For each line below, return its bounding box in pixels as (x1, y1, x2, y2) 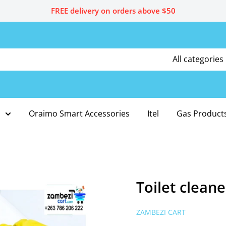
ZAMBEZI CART (136, 207, 186, 217)
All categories (173, 53, 223, 65)
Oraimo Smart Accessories (29, 107, 130, 119)
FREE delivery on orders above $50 (50, 6, 176, 16)
